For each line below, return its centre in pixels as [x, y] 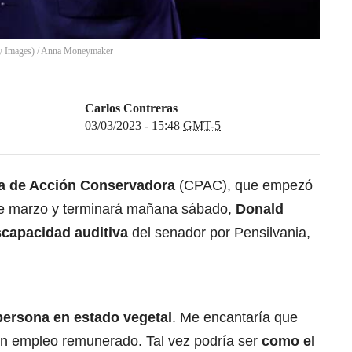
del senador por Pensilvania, [221, 233]
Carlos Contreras [131, 108]
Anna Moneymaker [77, 51]
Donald [260, 209]
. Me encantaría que [235, 318]
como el [286, 341]
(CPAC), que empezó [244, 186]
